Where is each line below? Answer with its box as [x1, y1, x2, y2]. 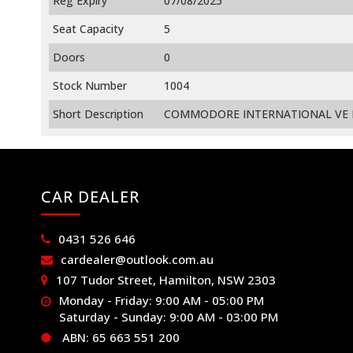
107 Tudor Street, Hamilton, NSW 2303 [56, 272, 276, 288]
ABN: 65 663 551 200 [59, 329, 180, 346]
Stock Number [53, 78, 127, 94]
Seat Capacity [53, 21, 124, 37]
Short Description [53, 106, 143, 122]
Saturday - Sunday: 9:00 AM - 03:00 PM [59, 309, 278, 325]
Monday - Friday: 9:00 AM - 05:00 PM [59, 292, 264, 309]
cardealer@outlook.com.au [61, 251, 214, 268]
